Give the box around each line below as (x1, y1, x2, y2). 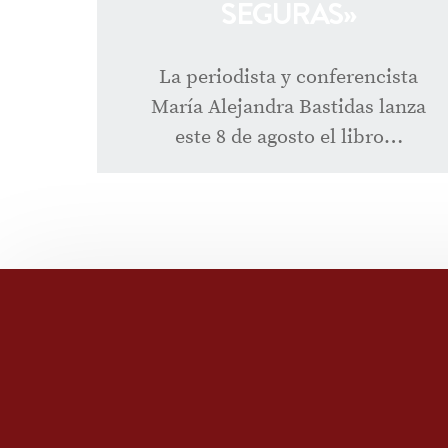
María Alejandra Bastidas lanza (151, 94, 427, 120)
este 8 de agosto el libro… (174, 124, 403, 150)
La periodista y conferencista (159, 64, 419, 90)
